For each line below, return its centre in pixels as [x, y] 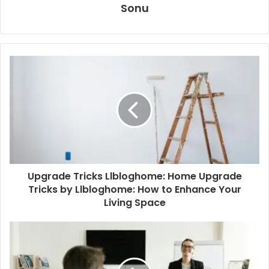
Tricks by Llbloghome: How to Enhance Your [134, 190]
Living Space [134, 203]
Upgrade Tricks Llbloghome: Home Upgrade [134, 177]
